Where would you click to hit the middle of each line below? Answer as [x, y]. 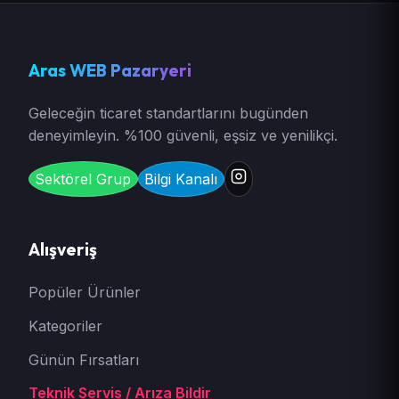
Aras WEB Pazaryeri [110, 71]
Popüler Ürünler [85, 292]
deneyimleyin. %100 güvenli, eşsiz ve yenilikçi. [183, 136]
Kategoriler [65, 326]
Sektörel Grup [83, 179]
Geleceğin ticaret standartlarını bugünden [168, 114]
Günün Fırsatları [84, 359]
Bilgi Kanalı [181, 179]
